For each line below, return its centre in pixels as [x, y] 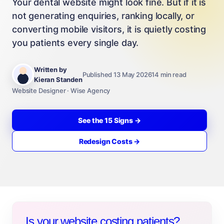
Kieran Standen [58, 79]
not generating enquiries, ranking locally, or [103, 16]
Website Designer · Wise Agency [61, 90]
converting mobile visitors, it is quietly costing [109, 29]
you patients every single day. [75, 43]
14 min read [169, 74]
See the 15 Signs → [109, 120]
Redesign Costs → [109, 141]
